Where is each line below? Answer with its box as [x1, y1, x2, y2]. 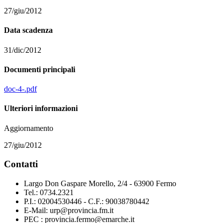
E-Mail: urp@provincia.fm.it [24, 206, 113, 215]
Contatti [4, 159, 38, 170]
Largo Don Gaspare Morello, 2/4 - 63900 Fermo [24, 179, 176, 188]
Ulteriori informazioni [4, 104, 78, 113]
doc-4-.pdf [4, 85, 37, 94]
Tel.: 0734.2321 [24, 188, 74, 197]
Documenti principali [4, 65, 75, 74]
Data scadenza [4, 26, 53, 35]
